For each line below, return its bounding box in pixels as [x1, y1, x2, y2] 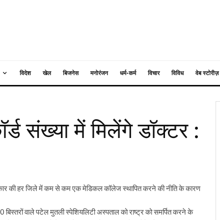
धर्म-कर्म [120, 69, 136, 77]
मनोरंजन [90, 69, 108, 77]
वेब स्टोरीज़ [195, 69, 219, 77]
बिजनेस [63, 69, 79, 77]
